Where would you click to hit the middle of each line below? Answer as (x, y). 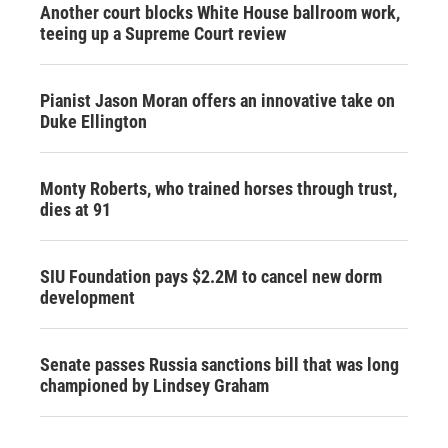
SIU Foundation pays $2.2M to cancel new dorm (211, 276)
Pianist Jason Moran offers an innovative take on (217, 100)
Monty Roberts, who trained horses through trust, (218, 188)
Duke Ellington (93, 121)
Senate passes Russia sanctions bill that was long (219, 364)
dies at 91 (75, 209)
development (87, 297)
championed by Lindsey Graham (154, 385)
